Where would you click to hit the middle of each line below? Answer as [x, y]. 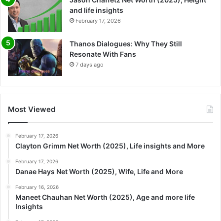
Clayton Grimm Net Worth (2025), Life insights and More [110, 146]
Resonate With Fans [103, 54]
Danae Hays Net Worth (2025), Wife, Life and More [99, 172]
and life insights [96, 10]
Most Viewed [32, 110]
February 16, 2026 [37, 187]
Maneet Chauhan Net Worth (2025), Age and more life [105, 197]
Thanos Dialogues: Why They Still [126, 44]
